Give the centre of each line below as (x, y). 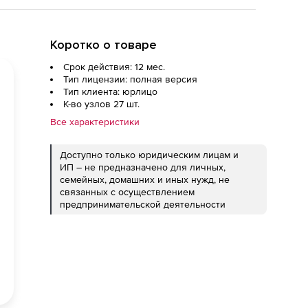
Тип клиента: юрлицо (110, 91)
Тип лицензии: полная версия (130, 79)
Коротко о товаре (103, 45)
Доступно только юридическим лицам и (149, 155)
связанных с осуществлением (127, 192)
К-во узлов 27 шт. (101, 104)
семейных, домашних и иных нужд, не (145, 179)
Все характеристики (95, 122)
